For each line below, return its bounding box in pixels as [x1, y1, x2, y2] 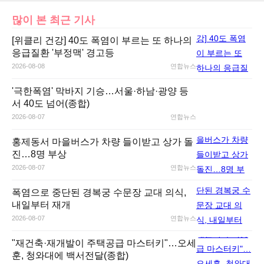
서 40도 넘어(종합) [12, 98, 90, 108]
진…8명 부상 [12, 149, 67, 159]
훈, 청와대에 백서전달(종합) [12, 250, 128, 260]
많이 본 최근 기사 [12, 14, 95, 26]
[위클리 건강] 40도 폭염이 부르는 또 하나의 [12, 35, 192, 45]
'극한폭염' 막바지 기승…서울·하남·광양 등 [12, 86, 189, 96]
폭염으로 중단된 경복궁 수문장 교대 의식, [12, 187, 186, 197]
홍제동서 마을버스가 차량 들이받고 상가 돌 [12, 137, 193, 147]
